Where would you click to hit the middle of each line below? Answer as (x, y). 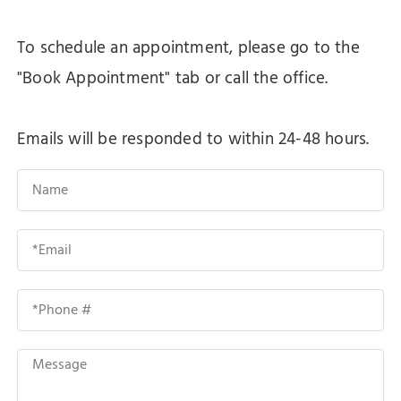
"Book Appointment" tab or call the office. (173, 79)
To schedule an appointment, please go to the (188, 49)
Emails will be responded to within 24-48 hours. (193, 140)
